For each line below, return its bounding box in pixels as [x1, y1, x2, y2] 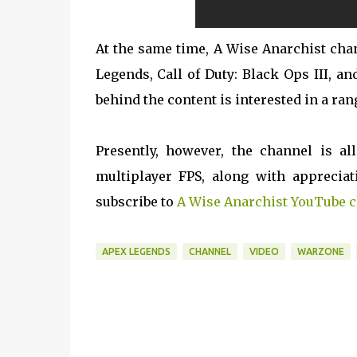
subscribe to [95, 193, 177, 210]
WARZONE [296, 245, 344, 257]
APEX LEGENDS [101, 245, 171, 257]
